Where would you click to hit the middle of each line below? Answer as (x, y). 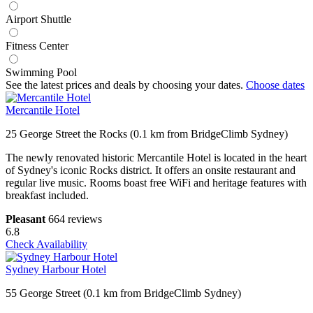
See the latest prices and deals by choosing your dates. (126, 85)
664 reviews (75, 219)
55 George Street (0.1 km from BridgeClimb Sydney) (123, 293)
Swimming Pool (41, 73)
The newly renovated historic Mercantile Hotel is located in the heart (156, 158)
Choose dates (275, 85)
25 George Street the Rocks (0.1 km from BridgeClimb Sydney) (147, 134)
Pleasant (26, 219)
